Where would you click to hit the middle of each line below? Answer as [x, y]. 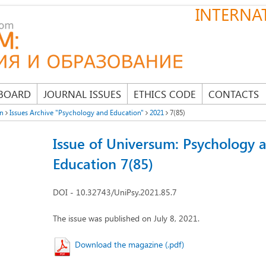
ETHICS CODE [165, 94]
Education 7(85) [103, 163]
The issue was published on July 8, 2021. [126, 218]
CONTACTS [234, 94]
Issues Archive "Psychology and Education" [77, 112]
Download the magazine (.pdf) [129, 244]
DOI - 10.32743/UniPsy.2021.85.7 [115, 192]
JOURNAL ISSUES [82, 94]
